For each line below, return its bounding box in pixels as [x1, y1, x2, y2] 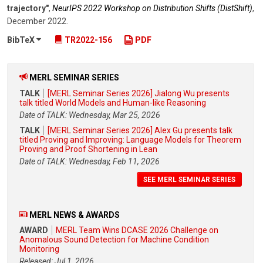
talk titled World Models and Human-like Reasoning [19, 97, 206, 107]
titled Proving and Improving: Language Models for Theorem [19, 134, 241, 144]
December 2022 [7, 16, 66, 26]
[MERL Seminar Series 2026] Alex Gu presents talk [48, 125, 232, 135]
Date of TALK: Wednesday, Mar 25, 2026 [19, 110, 160, 120]
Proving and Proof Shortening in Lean [19, 144, 157, 154]
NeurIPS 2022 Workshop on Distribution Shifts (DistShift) [52, 4, 252, 14]
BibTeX [7, 35, 36, 45]
